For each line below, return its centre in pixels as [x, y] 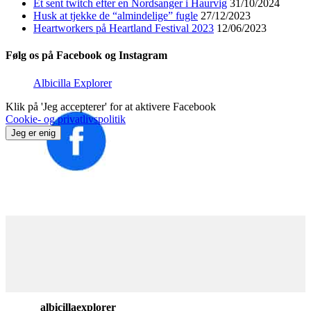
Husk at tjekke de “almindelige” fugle [116, 16]
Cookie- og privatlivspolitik [66, 119]
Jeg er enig [33, 133]
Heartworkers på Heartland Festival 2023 [124, 28]
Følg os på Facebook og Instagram [86, 56]
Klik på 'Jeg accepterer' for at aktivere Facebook [112, 106]
